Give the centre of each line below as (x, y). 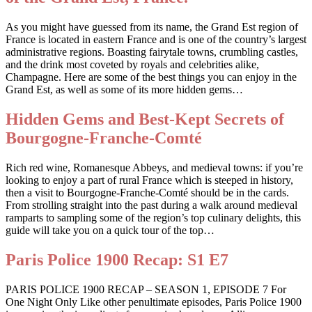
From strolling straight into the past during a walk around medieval (151, 205)
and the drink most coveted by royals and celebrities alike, (132, 64)
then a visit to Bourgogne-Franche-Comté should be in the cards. (147, 192)
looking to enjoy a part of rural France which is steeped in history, (149, 180)
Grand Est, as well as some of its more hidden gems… (124, 89)
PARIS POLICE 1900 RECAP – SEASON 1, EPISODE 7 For (146, 289)
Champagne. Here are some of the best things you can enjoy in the (151, 77)
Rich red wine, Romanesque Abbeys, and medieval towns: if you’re (154, 167)
